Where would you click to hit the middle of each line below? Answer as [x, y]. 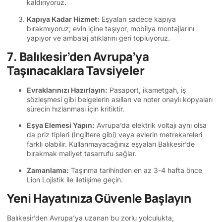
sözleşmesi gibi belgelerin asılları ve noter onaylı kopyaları [120, 99]
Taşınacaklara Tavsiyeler [76, 70]
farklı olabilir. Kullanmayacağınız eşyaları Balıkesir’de [111, 144]
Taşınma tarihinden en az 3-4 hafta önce [136, 170]
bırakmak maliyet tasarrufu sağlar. [82, 154]
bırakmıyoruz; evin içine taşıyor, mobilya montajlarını [111, 28]
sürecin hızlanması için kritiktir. [76, 109]
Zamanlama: [48, 170]
